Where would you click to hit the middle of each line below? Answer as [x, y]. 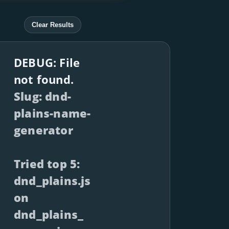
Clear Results [52, 25]
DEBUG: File [47, 62]
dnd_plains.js [52, 180]
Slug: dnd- [42, 96]
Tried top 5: [47, 164]
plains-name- [52, 113]
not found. [44, 79]
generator [43, 130]
